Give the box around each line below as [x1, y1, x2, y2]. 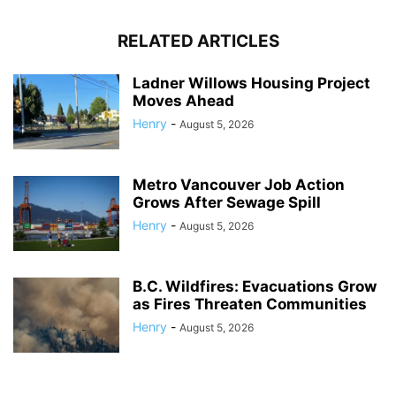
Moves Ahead [133, 91, 234, 110]
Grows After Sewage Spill [133, 193, 321, 211]
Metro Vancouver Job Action [133, 175, 345, 194]
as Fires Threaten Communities [133, 294, 367, 313]
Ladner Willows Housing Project [133, 73, 370, 92]
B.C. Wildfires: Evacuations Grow [133, 277, 377, 295]
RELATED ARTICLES [117, 30, 279, 51]
